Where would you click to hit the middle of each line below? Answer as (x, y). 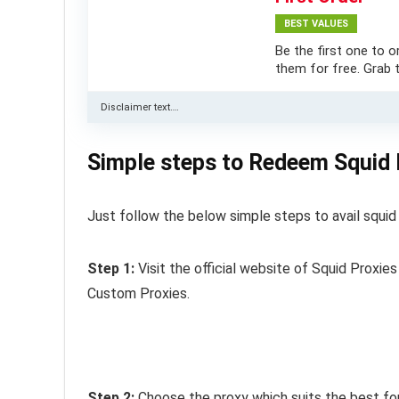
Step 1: (113, 268)
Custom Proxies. (138, 293)
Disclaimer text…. (140, 107)
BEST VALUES (316, 23)
